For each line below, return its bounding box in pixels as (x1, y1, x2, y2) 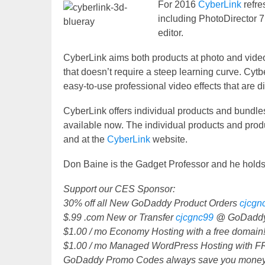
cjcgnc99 (176, 212, 214, 223)
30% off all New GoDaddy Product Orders (63, 198, 240, 209)
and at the (63, 134, 107, 145)
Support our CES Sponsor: (63, 184, 175, 195)
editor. (158, 28, 183, 38)
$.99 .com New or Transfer (63, 212, 176, 223)
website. (150, 134, 188, 145)
